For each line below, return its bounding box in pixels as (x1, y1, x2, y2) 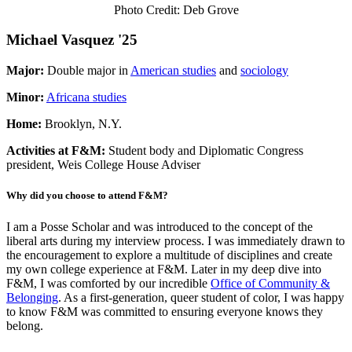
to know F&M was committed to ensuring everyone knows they (6, 304, 323, 318)
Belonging (6, 290, 58, 304)
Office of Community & (211, 276, 330, 290)
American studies (130, 64, 216, 78)
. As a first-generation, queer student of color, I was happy (58, 290, 344, 304)
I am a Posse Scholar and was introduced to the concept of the (6, 219, 313, 233)
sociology (240, 64, 288, 78)
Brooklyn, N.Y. (45, 117, 122, 131)
